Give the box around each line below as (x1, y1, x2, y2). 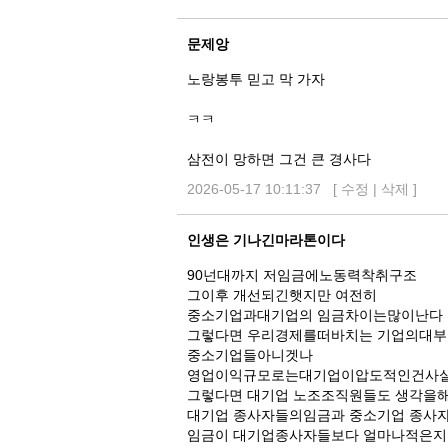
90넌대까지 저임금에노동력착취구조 (187, 267, 417, 283)
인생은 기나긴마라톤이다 (187, 232, 345, 248)
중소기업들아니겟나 (187, 347, 313, 363)
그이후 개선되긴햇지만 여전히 (187, 287, 377, 303)
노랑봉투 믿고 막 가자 (187, 71, 325, 87)
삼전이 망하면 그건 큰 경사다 (187, 151, 371, 167)
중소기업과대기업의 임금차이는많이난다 (187, 307, 443, 323)
